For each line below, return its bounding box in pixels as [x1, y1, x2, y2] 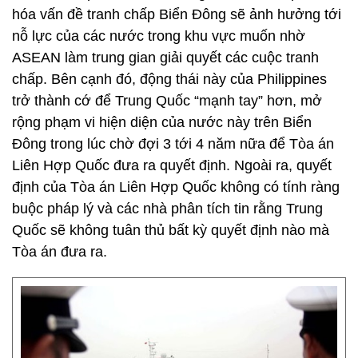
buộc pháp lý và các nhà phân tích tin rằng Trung [12, 201, 323, 217]
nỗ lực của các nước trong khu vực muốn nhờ [12, 28, 305, 44]
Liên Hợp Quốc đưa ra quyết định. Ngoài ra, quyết [12, 157, 332, 173]
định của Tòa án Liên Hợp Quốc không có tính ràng [12, 179, 340, 195]
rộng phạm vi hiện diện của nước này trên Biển [12, 114, 312, 130]
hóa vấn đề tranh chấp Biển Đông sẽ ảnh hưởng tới [12, 6, 341, 22]
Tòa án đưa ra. [12, 244, 107, 260]
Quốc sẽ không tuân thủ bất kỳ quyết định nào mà [12, 222, 329, 238]
